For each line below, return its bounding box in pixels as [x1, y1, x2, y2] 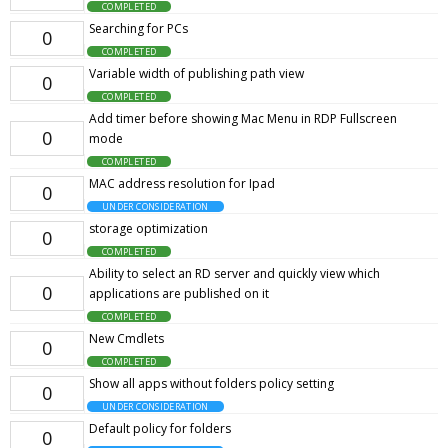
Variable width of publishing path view [89, 65, 304, 82]
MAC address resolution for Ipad [89, 175, 275, 192]
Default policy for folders [89, 420, 231, 437]
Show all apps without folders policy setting [89, 375, 334, 392]
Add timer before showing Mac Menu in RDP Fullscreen [89, 110, 397, 127]
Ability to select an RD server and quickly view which [89, 265, 380, 282]
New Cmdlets [89, 330, 164, 347]
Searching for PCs [89, 20, 188, 37]
